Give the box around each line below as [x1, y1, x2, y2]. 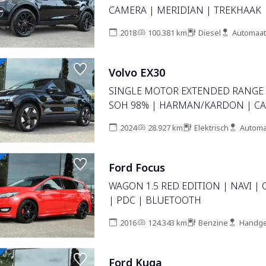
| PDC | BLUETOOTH [108, 193, 201, 207]
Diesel [198, 27, 221, 39]
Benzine [198, 217, 228, 229]
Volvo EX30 [108, 65, 165, 81]
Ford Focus [108, 160, 165, 176]
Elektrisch [194, 122, 229, 134]
